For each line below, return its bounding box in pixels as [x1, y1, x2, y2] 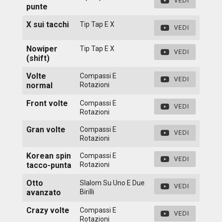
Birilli [80, 187, 94, 196]
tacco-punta [26, 160, 71, 170]
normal [26, 80, 53, 90]
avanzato [26, 187, 61, 197]
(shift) [26, 53, 50, 63]
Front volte [26, 98, 68, 108]
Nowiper [26, 44, 57, 54]
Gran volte [26, 124, 65, 134]
